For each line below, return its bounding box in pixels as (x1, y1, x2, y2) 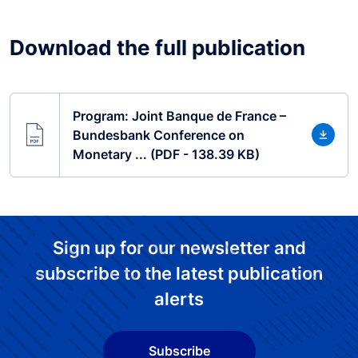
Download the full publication (10, 34, 305, 60)
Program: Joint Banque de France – (72, 107, 286, 124)
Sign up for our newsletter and (52, 237, 306, 258)
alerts (154, 288, 204, 309)
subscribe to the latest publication (35, 262, 323, 284)
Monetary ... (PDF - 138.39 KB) (72, 145, 260, 162)
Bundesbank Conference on (72, 126, 245, 143)
